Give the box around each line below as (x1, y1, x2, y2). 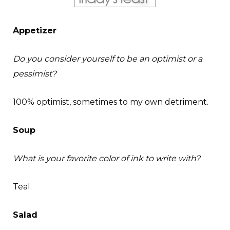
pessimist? (13, 69, 56, 79)
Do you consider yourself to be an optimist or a (13, 54, 202, 64)
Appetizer (13, 26, 56, 36)
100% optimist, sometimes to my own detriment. (13, 97, 208, 107)
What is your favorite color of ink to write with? (13, 154, 200, 164)
